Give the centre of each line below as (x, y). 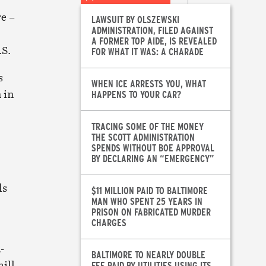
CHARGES (109, 223)
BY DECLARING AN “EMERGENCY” (153, 159)
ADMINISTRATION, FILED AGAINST (152, 30)
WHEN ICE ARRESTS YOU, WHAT (148, 84)
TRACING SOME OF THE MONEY (147, 126)
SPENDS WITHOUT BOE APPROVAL (153, 148)
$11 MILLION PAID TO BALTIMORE (149, 191)
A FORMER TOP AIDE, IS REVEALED (154, 41)
